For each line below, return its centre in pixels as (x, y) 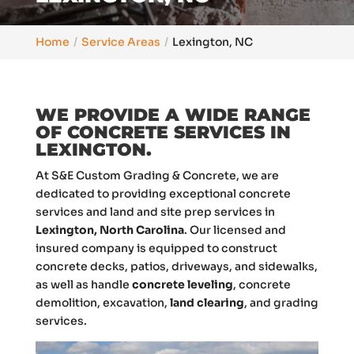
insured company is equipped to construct (156, 248)
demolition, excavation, (102, 303)
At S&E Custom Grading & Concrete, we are (157, 175)
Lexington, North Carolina (109, 230)
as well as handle (83, 284)
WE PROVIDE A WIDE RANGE (173, 115)
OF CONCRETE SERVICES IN (163, 132)
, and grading (281, 303)
